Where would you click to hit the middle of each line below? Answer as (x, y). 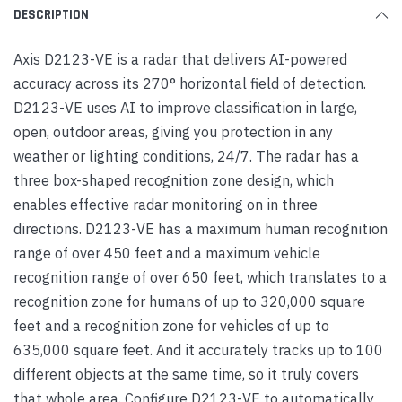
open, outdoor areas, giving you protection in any (173, 131)
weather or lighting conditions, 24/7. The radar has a (186, 156)
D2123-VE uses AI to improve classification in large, (185, 107)
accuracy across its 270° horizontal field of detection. (190, 83)
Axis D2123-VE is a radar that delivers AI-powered (180, 59)
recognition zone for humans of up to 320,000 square (189, 301)
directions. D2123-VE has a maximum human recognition (201, 228)
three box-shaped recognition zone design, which (174, 180)
